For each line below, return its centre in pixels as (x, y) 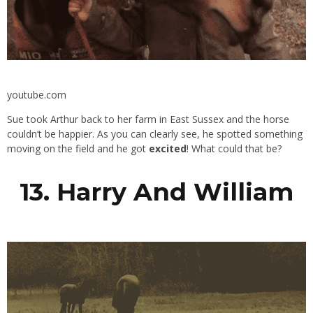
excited (168, 148)
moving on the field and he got (78, 148)
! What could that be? (234, 148)
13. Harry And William (156, 191)
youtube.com (37, 94)
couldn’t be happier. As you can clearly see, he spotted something (155, 133)
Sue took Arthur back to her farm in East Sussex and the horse (148, 119)
